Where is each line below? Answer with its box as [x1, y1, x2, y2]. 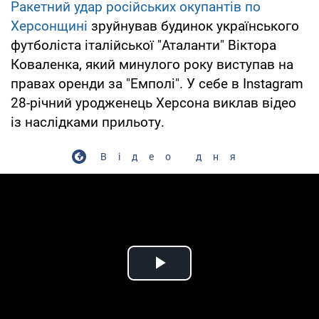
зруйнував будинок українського [88, 17, 299, 34]
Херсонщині [11, 17, 88, 34]
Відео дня [100, 150, 247, 162]
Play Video [159, 267, 262, 291]
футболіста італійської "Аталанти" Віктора [11, 36, 276, 53]
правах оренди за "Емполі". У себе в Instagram [11, 75, 303, 92]
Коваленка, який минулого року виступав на [11, 56, 293, 73]
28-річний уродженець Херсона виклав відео [11, 94, 296, 111]
